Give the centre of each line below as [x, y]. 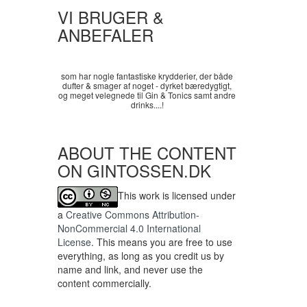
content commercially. [104, 283]
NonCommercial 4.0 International [129, 229]
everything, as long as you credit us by [140, 256]
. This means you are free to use [161, 242]
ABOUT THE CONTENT [147, 153]
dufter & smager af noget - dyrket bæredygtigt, [147, 86]
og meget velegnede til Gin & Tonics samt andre [147, 95]
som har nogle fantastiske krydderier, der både [147, 76]
